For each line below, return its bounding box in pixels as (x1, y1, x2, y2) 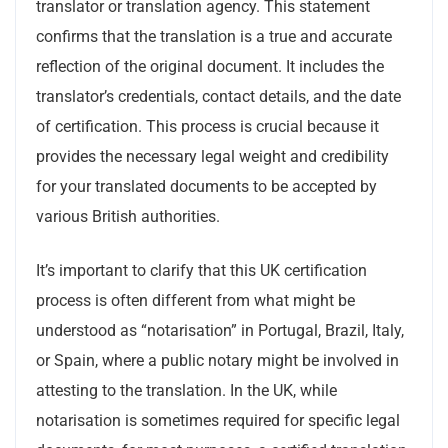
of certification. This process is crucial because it (36, 117, 379, 136)
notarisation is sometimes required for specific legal (36, 411, 400, 430)
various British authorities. (36, 207, 220, 226)
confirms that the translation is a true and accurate (36, 27, 392, 46)
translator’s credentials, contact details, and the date (36, 87, 401, 106)
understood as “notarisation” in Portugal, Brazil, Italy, (36, 321, 404, 340)
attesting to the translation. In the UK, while (36, 381, 337, 400)
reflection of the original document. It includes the (36, 57, 384, 76)
